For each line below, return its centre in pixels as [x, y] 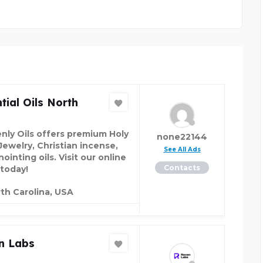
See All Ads [182, 150]
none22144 [182, 137]
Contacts [182, 168]
